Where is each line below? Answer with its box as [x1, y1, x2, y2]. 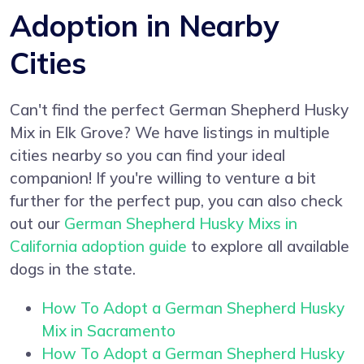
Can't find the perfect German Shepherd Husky [10, 99, 349, 119]
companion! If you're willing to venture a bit [10, 167, 316, 188]
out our [10, 213, 64, 233]
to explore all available [187, 236, 349, 256]
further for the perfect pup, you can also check [10, 190, 343, 210]
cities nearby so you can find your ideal [10, 145, 285, 165]
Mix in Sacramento [41, 320, 176, 340]
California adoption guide [10, 236, 187, 256]
